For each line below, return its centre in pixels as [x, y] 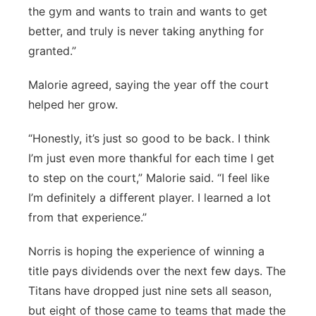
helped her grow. [73, 104]
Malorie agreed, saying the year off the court [148, 85]
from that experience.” [87, 217]
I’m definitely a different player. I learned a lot [150, 197]
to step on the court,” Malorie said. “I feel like [149, 178]
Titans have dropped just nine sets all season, [150, 291]
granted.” [52, 51]
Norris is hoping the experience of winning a [146, 251]
